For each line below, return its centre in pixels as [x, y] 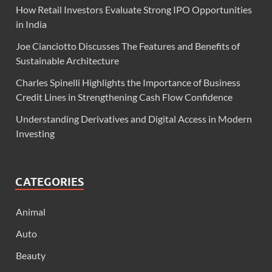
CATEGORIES [49, 182]
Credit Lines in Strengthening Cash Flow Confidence [124, 97]
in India [31, 24]
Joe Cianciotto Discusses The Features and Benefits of [128, 46]
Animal [31, 212]
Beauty [31, 255]
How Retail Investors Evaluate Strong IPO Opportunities [134, 9]
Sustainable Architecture [67, 60]
